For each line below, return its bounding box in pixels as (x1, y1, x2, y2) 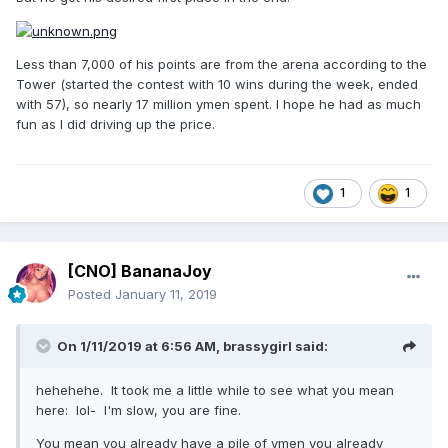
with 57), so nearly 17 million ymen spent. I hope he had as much (16, 96, 421, 113)
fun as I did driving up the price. (16, 116, 215, 133)
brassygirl (223, 338, 292, 355)
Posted (68, 286, 115, 303)
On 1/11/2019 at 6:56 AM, (57, 338, 223, 355)
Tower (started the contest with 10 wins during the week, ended (16, 76, 418, 93)
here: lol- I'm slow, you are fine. (36, 402, 241, 419)
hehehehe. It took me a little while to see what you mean (36, 382, 394, 399)
